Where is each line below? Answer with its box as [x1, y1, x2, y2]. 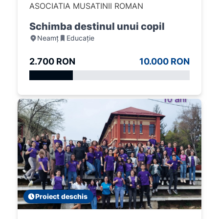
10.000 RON [139, 56, 190, 67]
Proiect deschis [35, 192, 88, 200]
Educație [66, 34, 94, 43]
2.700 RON [29, 56, 75, 67]
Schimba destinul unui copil [29, 21, 165, 33]
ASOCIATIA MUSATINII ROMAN [29, 1, 143, 11]
